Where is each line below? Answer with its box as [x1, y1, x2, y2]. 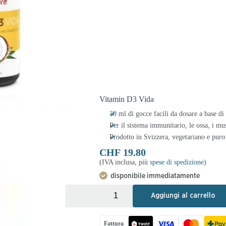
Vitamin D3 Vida [99, 94, 154, 103]
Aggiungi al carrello [150, 192, 215, 199]
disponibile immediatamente [110, 171, 200, 180]
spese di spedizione [149, 158, 204, 166]
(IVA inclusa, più [99, 158, 150, 166]
